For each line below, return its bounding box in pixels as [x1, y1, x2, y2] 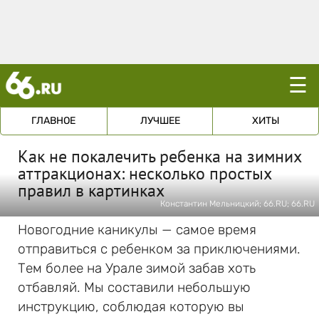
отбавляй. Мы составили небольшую [18, 279, 251, 296]
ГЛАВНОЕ [31, 115, 76, 127]
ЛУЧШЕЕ [140, 115, 180, 127]
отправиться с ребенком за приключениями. [18, 241, 300, 257]
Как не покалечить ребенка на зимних [18, 145, 301, 167]
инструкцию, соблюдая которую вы [18, 298, 244, 315]
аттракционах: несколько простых [18, 162, 271, 184]
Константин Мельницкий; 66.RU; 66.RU [160, 199, 315, 209]
